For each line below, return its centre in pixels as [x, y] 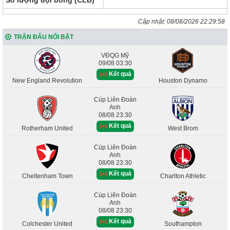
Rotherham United [47, 128]
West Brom [183, 128]
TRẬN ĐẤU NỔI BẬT [44, 37]
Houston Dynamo [183, 80]
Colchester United [47, 224]
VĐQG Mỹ [115, 56]
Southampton [183, 224]
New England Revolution [47, 80]
